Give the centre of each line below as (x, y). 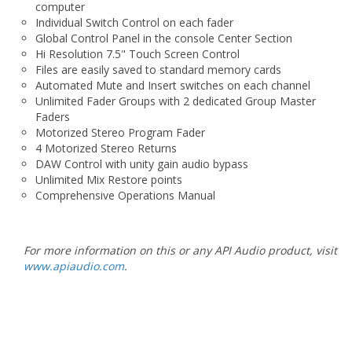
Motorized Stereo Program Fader (120, 133)
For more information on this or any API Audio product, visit (180, 251)
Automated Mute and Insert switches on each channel (173, 86)
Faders (53, 117)
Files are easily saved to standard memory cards (158, 70)
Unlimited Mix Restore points (109, 180)
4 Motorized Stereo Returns (106, 148)
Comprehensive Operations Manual (125, 196)
